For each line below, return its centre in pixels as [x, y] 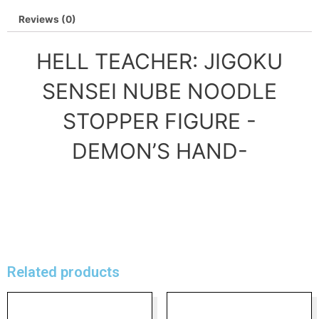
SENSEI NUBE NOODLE [159, 91]
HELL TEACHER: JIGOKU [159, 61]
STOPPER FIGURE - [159, 121]
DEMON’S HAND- [159, 151]
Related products [63, 272]
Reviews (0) [48, 19]
